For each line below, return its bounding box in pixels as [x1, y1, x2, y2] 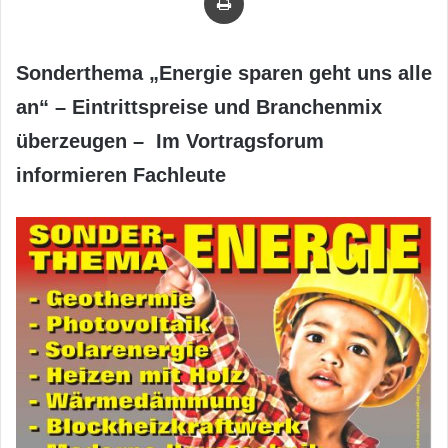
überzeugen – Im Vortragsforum [16, 130, 324, 152]
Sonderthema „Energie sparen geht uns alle [16, 62, 432, 84]
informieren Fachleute [16, 164, 226, 186]
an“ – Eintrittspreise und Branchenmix [16, 96, 382, 118]
